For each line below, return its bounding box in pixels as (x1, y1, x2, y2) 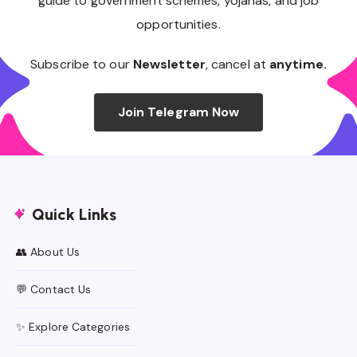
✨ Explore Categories (16, 320, 130, 335)
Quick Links (32, 205, 116, 225)
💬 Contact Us (16, 282, 92, 297)
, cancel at (205, 56, 270, 73)
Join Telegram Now (117, 104, 240, 121)
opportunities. (136, 16, 221, 33)
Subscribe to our (30, 56, 133, 73)
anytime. (269, 56, 327, 73)
